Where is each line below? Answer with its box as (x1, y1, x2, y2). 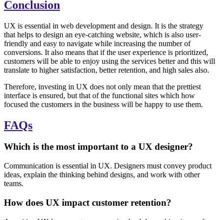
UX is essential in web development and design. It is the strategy (4, 21, 203, 30)
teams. (4, 179, 24, 188)
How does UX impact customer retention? (4, 197, 171, 208)
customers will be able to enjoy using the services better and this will (4, 56, 215, 65)
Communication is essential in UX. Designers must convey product (4, 162, 212, 170)
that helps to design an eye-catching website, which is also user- (4, 30, 201, 39)
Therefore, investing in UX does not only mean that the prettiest (4, 82, 201, 91)
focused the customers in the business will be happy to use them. (4, 100, 203, 109)
